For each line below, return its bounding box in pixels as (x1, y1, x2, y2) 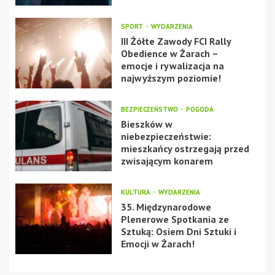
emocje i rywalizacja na (120, 60, 224, 72)
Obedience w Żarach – (120, 47, 218, 60)
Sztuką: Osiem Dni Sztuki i (120, 225, 236, 238)
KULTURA (120, 188, 152, 196)
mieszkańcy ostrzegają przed (120, 142, 249, 155)
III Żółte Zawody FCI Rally (120, 35, 231, 47)
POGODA (185, 105, 214, 114)
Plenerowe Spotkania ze (120, 213, 229, 225)
